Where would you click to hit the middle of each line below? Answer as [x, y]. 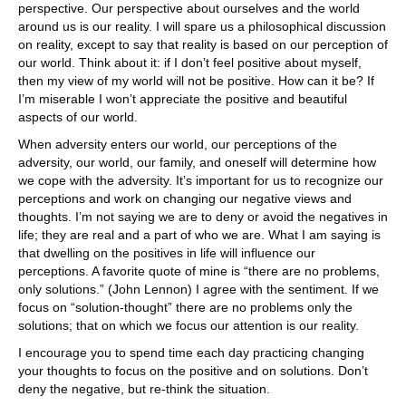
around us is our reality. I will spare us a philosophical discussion [202, 26]
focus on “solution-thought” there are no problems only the [185, 307]
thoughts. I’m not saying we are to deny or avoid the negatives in [203, 216]
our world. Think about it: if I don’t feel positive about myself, [190, 62]
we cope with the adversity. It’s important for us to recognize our [201, 180]
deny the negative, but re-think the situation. [144, 388]
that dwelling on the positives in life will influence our [167, 252]
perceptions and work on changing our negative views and [185, 198]
